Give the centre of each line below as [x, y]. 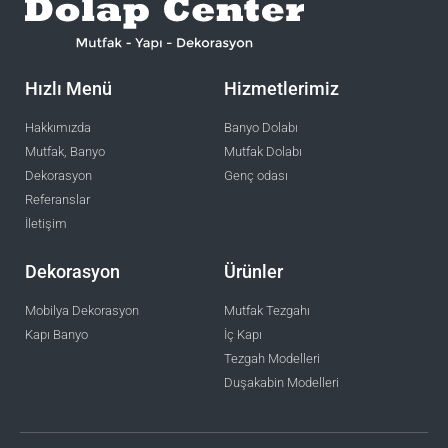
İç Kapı [243, 335]
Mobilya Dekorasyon [82, 311]
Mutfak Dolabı [263, 152]
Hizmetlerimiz [281, 89]
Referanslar [57, 200]
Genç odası [256, 176]
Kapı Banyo [56, 335]
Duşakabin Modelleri [281, 383]
